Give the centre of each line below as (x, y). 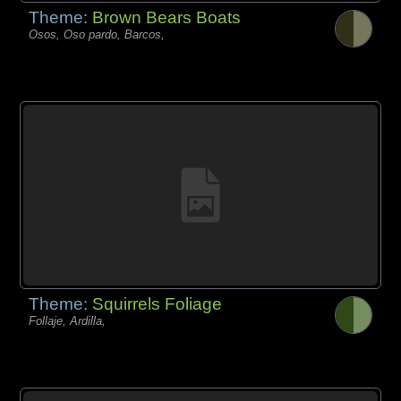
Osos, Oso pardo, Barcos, (97, 34)
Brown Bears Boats (167, 17)
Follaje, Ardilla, (68, 321)
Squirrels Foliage (158, 304)
